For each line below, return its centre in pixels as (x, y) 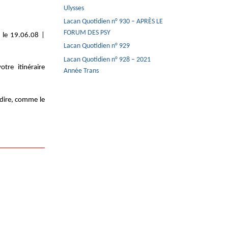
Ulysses (74, 9)
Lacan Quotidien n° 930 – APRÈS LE (113, 22)
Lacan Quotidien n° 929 (97, 46)
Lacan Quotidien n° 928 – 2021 (107, 60)
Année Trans (81, 71)
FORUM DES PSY (87, 33)
